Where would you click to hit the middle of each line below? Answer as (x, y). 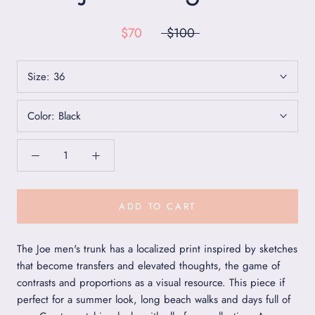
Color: (43, 116)
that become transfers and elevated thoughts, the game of (148, 265)
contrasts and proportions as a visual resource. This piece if (151, 282)
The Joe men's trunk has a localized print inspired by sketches (157, 249)
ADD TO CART (157, 206)
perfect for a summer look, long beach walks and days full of (154, 299)
